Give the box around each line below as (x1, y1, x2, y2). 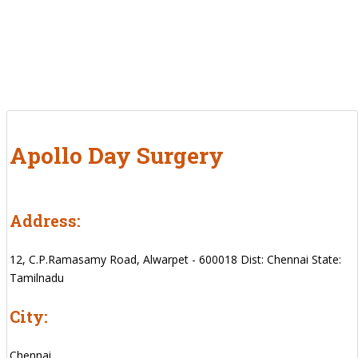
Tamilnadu (10, 269, 64, 285)
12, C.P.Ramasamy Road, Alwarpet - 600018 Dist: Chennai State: (10, 251, 341, 267)
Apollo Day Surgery (10, 140, 224, 170)
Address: (10, 209, 81, 231)
